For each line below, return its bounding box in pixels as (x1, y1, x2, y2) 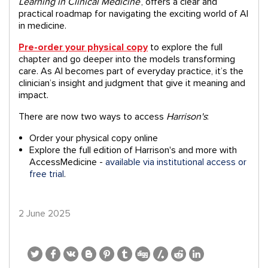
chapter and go (19, 53, 81, 66)
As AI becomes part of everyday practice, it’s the (41, 65, 243, 78)
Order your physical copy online (29, 132, 158, 145)
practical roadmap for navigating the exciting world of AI (19, 8, 248, 20)
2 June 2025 (19, 208, 71, 220)
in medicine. (19, 20, 66, 32)
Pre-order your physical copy (19, 41, 148, 54)
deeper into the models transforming (81, 53, 235, 66)
